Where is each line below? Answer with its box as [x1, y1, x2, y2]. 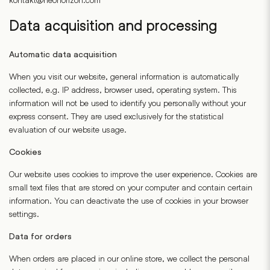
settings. [9, 209, 39, 219]
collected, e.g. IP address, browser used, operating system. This [9, 84, 237, 95]
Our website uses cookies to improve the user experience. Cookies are [9, 169, 257, 179]
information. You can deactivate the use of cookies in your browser [9, 195, 248, 206]
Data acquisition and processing [9, 17, 217, 34]
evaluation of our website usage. [9, 124, 127, 134]
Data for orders [9, 231, 72, 241]
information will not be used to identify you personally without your [9, 98, 246, 108]
